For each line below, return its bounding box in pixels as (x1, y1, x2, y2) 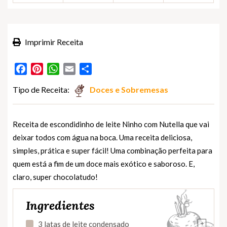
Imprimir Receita (23, 36, 83, 47)
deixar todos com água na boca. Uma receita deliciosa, (13, 132, 192, 142)
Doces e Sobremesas (90, 84, 168, 94)
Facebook (27, 62, 62, 74)
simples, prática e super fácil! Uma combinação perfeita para (13, 145, 212, 155)
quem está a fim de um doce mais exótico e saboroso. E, (13, 159, 195, 168)
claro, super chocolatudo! (13, 172, 98, 181)
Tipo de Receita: (13, 84, 69, 94)
